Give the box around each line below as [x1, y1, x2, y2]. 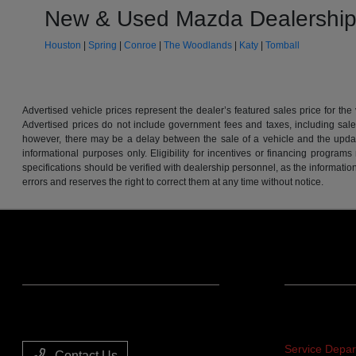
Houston [44, 40, 82, 52]
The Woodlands [164, 40, 233, 52]
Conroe [124, 40, 157, 52]
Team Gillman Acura [22, 310, 165, 328]
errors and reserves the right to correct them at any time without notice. [22, 176, 324, 188]
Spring [88, 40, 118, 52]
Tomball [265, 40, 300, 52]
